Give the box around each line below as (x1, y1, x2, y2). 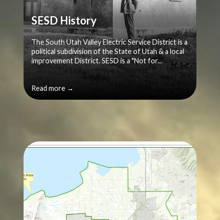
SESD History (31, 13, 97, 27)
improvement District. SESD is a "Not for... (31, 56, 162, 65)
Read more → (31, 83, 74, 92)
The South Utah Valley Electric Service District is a (31, 37, 188, 46)
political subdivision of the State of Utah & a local (31, 47, 184, 55)
